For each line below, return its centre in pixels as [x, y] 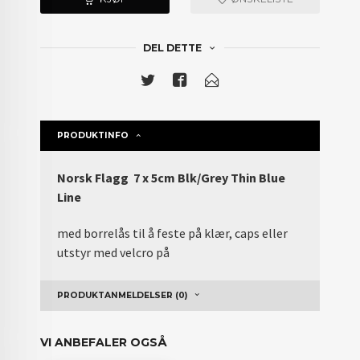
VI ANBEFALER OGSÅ [104, 342]
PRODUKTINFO [93, 135]
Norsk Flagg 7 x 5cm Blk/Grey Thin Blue [172, 177]
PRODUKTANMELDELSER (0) [123, 296]
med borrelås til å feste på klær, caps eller [173, 233]
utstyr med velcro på [114, 252]
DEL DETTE [172, 47]
